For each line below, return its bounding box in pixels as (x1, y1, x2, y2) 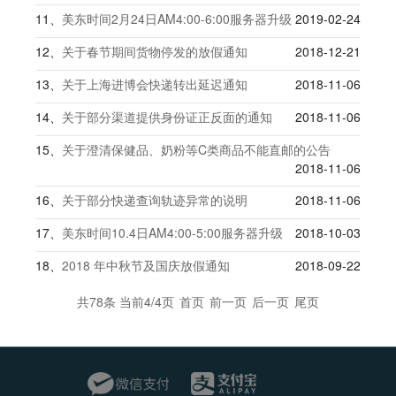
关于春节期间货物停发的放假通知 (62, 42, 247, 60)
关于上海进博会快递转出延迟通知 (62, 75, 247, 93)
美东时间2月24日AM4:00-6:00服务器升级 (62, 10, 292, 27)
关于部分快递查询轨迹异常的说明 (62, 191, 247, 209)
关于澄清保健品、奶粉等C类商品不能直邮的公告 (62, 141, 331, 158)
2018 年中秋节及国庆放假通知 (62, 256, 230, 274)
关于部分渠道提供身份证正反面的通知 (62, 108, 272, 126)
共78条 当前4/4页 (77, 293, 174, 310)
